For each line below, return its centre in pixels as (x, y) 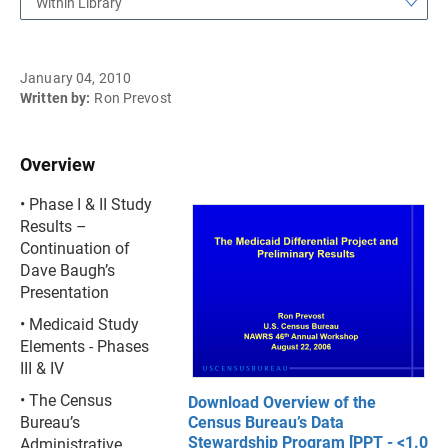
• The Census (66, 400)
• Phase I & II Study (86, 204)
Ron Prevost (133, 98)
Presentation (64, 292)
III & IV (42, 368)
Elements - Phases (84, 346)
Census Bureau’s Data (266, 422)
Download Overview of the (282, 402)
